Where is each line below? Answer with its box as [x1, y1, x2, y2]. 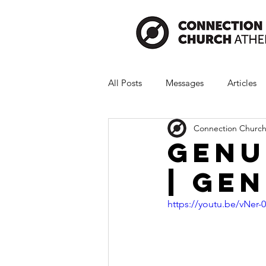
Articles [227, 77, 256, 88]
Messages [166, 77, 204, 88]
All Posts [108, 77, 142, 88]
